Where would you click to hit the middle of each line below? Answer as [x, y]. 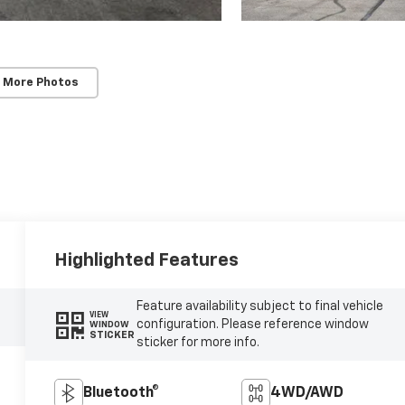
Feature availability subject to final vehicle [259, 307]
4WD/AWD [306, 394]
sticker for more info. [198, 343]
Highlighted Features [147, 261]
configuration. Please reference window [252, 325]
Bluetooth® [122, 394]
